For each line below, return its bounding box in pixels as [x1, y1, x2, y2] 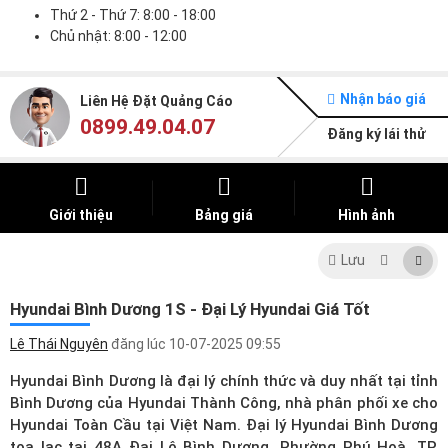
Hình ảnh [338, 206, 396, 223]
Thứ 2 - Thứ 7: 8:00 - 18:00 [50, 6, 216, 23]
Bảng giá [195, 206, 253, 223]
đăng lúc [108, 335, 169, 352]
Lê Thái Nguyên [10, 335, 108, 352]
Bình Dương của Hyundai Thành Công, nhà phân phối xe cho [10, 393, 438, 412]
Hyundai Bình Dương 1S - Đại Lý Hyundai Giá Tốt [10, 298, 370, 319]
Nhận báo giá [340, 90, 426, 107]
